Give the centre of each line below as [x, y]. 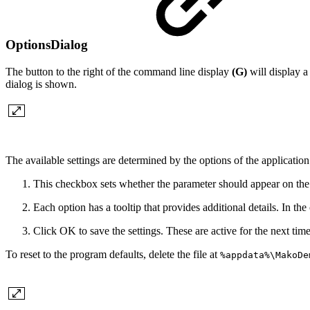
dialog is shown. [41, 84]
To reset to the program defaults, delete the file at [113, 254]
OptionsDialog [48, 45]
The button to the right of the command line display [119, 71]
